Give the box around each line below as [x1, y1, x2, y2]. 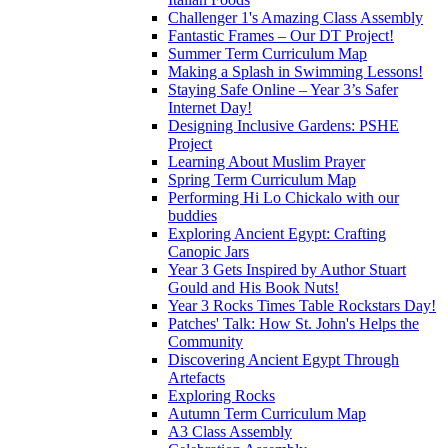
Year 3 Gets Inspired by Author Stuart [168, 260, 406, 278]
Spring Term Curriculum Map [168, 170, 356, 188]
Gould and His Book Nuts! [168, 278, 339, 296]
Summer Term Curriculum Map [168, 44, 367, 62]
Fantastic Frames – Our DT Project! [168, 26, 394, 44]
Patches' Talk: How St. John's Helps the [168, 314, 419, 332]
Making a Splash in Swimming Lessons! [168, 62, 423, 80]
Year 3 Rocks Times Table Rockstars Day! [168, 296, 436, 314]
